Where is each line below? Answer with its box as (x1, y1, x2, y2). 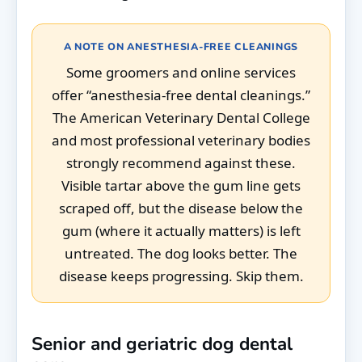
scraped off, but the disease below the (59, 199, 303, 218)
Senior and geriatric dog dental (32, 331, 293, 357)
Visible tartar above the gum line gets (61, 176, 301, 196)
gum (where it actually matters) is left (61, 221, 301, 241)
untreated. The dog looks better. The (65, 244, 297, 263)
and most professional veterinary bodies (52, 131, 310, 150)
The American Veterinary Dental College (52, 108, 310, 128)
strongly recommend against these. (66, 154, 296, 173)
